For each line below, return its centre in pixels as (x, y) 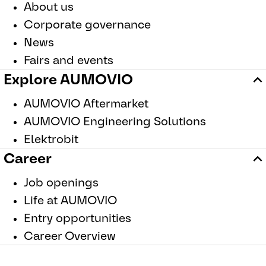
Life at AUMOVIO (70, 200)
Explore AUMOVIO (68, 79)
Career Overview (70, 236)
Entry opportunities (77, 218)
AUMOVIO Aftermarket (86, 103)
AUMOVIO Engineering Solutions (115, 121)
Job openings (61, 182)
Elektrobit (51, 139)
